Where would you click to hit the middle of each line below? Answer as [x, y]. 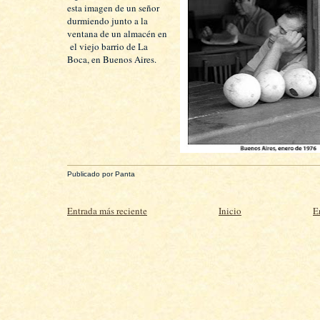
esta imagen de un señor [113, 8]
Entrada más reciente [107, 211]
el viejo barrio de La [107, 46]
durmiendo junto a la [107, 21]
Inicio [230, 211]
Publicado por [91, 174]
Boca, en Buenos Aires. [112, 59]
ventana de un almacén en [117, 34]
